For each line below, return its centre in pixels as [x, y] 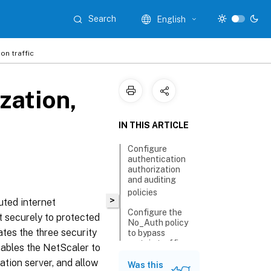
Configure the [155, 212]
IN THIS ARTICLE [154, 125]
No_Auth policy [158, 223]
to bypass [147, 233]
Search [103, 19]
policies [143, 192]
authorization [154, 169]
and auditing [152, 180]
